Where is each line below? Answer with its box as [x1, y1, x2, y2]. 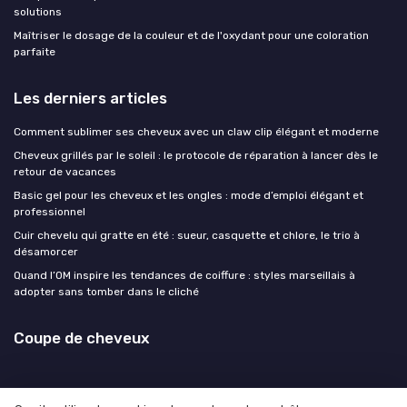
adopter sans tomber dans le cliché [14, 284, 199, 298]
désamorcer [14, 244, 78, 258]
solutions [14, 5, 62, 18]
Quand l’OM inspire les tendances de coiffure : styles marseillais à [14, 268, 355, 282]
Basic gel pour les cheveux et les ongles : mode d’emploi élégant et [14, 188, 363, 202]
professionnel [14, 204, 85, 218]
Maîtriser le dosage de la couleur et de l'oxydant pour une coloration [14, 28, 369, 42]
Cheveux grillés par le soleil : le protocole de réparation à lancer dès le [14, 148, 378, 162]
